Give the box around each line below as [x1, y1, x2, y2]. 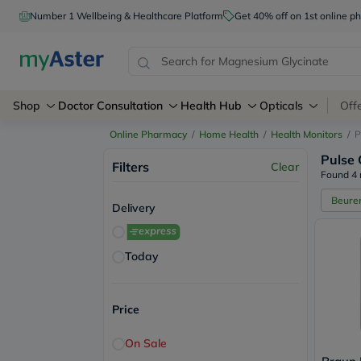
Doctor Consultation [58, 98, 163, 113]
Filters [112, 159, 149, 175]
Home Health [199, 128, 259, 140]
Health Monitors [271, 128, 342, 140]
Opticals [259, 98, 303, 113]
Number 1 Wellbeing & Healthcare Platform [30, 10, 223, 22]
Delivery [112, 201, 156, 215]
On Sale [125, 336, 167, 351]
